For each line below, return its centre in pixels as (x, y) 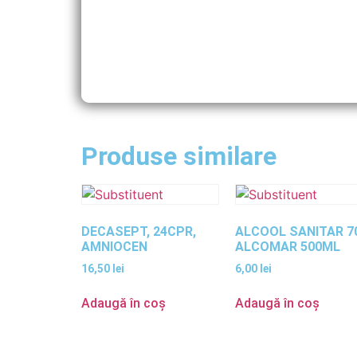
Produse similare (179, 156)
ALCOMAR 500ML (288, 246)
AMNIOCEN (114, 246)
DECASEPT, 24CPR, (139, 231)
